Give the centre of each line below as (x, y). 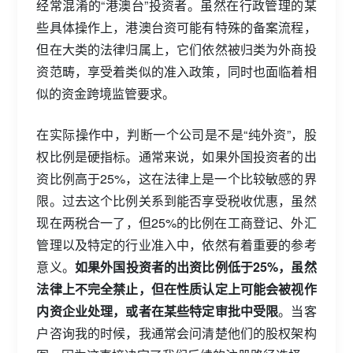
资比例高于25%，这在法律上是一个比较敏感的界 (176, 178)
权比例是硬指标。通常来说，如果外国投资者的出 (176, 156)
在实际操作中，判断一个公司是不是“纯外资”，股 (176, 134)
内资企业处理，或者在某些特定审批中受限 (158, 311)
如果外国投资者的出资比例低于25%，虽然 (195, 267)
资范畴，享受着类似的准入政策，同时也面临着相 (176, 71)
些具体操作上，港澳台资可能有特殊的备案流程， (176, 27)
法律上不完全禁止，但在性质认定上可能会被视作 (176, 289)
